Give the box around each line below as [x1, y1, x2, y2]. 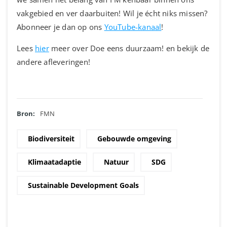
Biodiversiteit [28, 133, 74, 143]
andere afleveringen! [17, 57, 90, 67]
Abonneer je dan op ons [17, 22, 104, 32]
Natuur [104, 157, 129, 167]
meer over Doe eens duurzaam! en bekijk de [49, 43, 210, 54]
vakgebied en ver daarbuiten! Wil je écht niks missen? [17, 8, 208, 19]
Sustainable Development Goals [28, 180, 139, 190]
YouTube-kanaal [104, 22, 162, 32]
